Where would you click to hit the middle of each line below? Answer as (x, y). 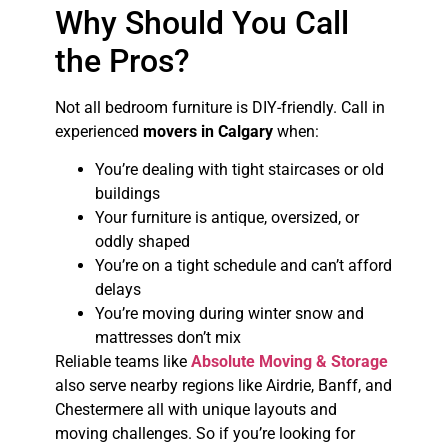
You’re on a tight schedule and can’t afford (243, 265)
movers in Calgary (207, 131)
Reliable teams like (122, 361)
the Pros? (122, 60)
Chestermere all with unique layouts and (195, 409)
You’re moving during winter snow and (229, 313)
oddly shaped (142, 241)
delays (117, 289)
